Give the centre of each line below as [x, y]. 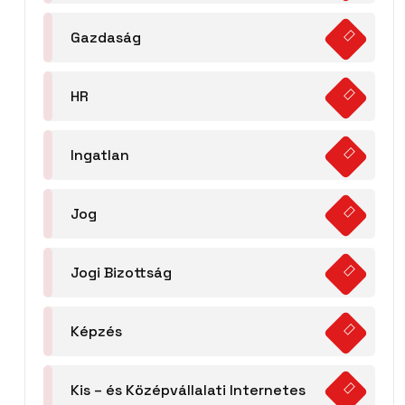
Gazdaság [106, 38]
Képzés [96, 332]
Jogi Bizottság [121, 273]
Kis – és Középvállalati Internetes [188, 391]
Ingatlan [100, 155]
